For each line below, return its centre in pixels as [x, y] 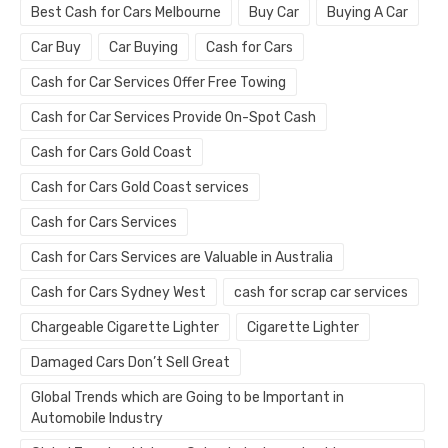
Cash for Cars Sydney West [118, 292]
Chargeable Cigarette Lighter [125, 327]
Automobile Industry [97, 418]
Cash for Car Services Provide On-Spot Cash [173, 117]
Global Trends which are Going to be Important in [187, 397]
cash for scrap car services [320, 292]
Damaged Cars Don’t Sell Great [130, 362]
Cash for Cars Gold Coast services [140, 187]
